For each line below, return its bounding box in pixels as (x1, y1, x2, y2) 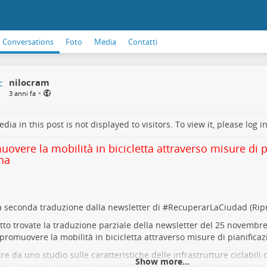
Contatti (128, 36, 157, 47)
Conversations (2, 36, 54, 47)
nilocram (8, 76, 49, 88)
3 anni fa (8, 89, 36, 98)
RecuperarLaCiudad (167, 201, 247, 213)
